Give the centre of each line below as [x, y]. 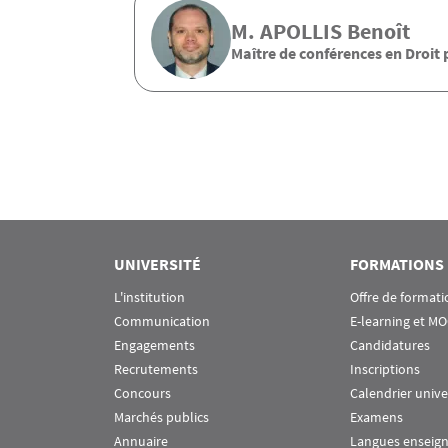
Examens [376, 416]
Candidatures [389, 344]
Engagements [154, 344]
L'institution [149, 296]
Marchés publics [161, 416]
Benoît [376, 30]
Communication [162, 320]
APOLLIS [301, 30]
